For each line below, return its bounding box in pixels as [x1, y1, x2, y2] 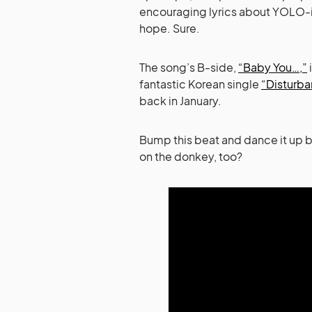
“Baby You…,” [238, 59, 307, 75]
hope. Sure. [139, 20, 200, 36]
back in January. [139, 93, 221, 108]
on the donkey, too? [139, 148, 242, 164]
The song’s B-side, [139, 59, 238, 75]
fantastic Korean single [139, 76, 261, 91]
